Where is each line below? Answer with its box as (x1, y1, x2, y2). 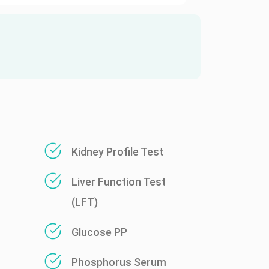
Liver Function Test (71, 175, 166, 188)
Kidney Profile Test (71, 145, 163, 158)
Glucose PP (71, 226, 127, 238)
